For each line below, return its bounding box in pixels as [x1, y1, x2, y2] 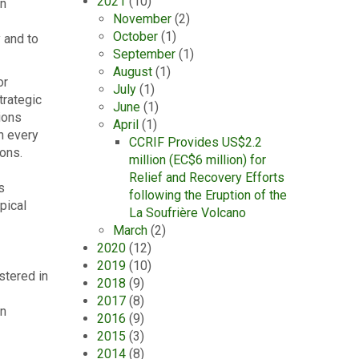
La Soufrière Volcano [129, 205, 246, 220]
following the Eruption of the [129, 188, 287, 203]
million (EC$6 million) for [129, 152, 266, 167]
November [113, 11, 171, 26]
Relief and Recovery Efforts [129, 170, 284, 185]
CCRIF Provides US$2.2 [129, 135, 262, 150]
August [113, 64, 152, 79]
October [113, 29, 158, 44]
